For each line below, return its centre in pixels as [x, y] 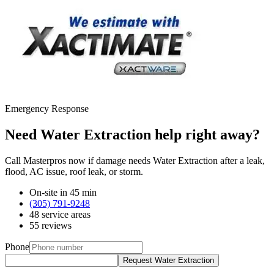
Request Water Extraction [168, 260]
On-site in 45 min [63, 192]
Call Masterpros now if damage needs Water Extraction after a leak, [135, 160]
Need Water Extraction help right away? [132, 134]
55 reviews [50, 225]
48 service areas [60, 214]
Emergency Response [47, 108]
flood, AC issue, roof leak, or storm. [74, 171]
